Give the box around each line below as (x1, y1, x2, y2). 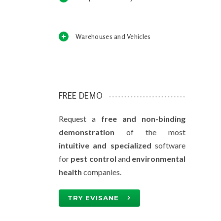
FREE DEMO (59, 90, 103, 101)
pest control (71, 154, 116, 163)
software (151, 141, 186, 150)
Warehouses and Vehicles (75, 32, 151, 40)
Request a (59, 114, 101, 123)
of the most (114, 127, 185, 137)
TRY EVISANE (68, 194, 119, 202)
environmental (132, 154, 185, 163)
